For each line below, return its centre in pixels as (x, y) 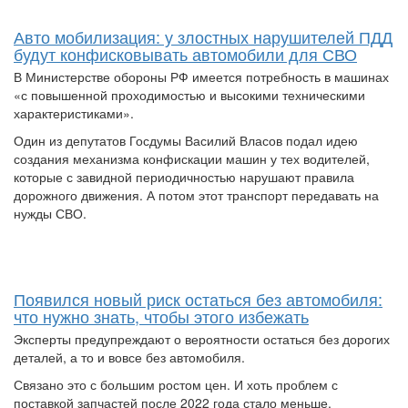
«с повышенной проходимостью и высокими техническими (189, 95)
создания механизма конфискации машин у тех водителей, (192, 159)
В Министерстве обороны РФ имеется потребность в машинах (201, 77)
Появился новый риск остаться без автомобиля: (198, 299)
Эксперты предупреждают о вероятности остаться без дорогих (202, 339)
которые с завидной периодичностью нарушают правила (184, 177)
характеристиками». (74, 113)
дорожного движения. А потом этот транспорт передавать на (196, 195)
